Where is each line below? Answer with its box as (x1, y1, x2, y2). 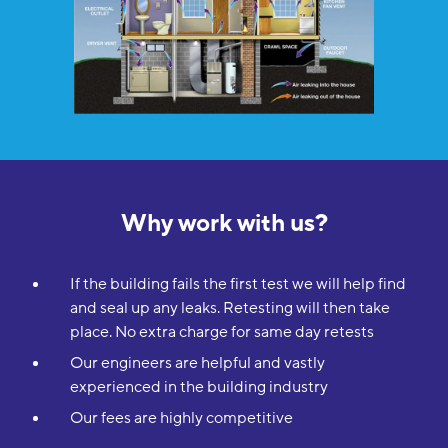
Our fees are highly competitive (69, 407, 293, 430)
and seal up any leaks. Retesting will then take (69, 297, 390, 320)
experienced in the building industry (69, 376, 328, 399)
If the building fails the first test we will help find (69, 273, 406, 296)
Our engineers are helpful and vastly (69, 352, 325, 375)
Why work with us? (120, 208, 328, 240)
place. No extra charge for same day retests (69, 321, 374, 344)
